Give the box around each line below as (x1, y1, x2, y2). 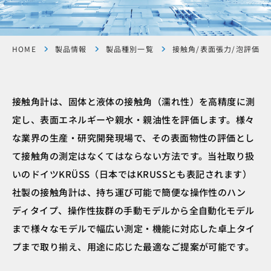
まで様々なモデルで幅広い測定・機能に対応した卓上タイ (12, 221, 255, 235)
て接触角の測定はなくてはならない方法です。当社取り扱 (12, 149, 255, 162)
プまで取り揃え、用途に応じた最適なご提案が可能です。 (12, 240, 255, 253)
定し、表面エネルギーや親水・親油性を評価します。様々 (12, 113, 255, 126)
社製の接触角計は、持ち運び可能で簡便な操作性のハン (12, 185, 246, 198)
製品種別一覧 (105, 43, 154, 54)
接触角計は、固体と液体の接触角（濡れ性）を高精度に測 (12, 94, 255, 108)
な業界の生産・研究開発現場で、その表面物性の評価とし (12, 131, 255, 144)
